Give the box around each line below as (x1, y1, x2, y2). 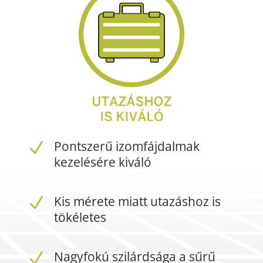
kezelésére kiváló (53, 153, 151, 170)
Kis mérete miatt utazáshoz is (53, 193, 221, 210)
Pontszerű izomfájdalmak (53, 137, 200, 154)
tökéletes (53, 208, 106, 225)
